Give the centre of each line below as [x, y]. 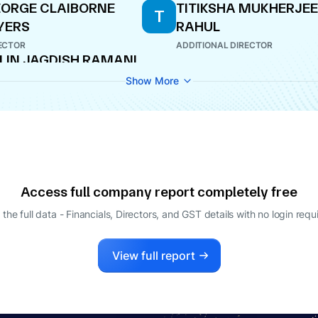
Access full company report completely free [159, 192]
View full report [153, 256]
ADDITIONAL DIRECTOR [225, 45]
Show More [152, 81]
